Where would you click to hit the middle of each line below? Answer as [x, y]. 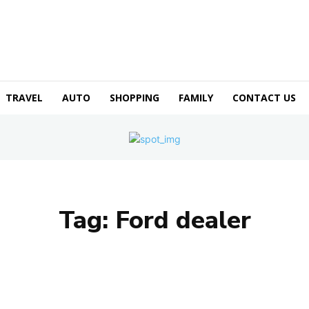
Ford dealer [183, 220]
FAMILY [196, 97]
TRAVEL [24, 97]
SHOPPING [134, 97]
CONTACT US [264, 97]
